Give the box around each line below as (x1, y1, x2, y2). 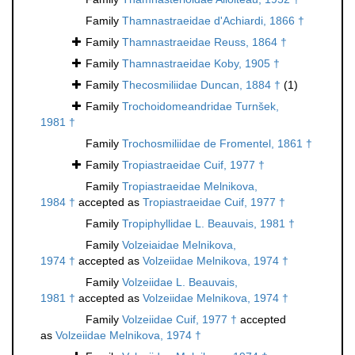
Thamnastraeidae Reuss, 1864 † (122, 36, 287, 49)
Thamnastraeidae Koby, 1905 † (122, 57, 280, 71)
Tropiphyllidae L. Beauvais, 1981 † (122, 217, 295, 231)
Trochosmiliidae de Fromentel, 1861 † (122, 137, 312, 151)
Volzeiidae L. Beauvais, (122, 276, 238, 289)
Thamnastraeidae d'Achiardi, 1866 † (122, 14, 304, 28)
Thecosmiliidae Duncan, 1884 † (122, 78, 281, 92)
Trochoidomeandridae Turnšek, (122, 100, 279, 113)
